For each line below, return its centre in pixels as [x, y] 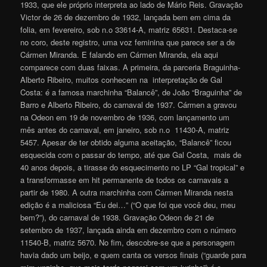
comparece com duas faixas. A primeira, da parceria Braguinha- [131, 67]
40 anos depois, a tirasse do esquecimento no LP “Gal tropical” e [133, 167]
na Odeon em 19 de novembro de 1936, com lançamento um [125, 117]
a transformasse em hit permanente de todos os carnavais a [125, 179]
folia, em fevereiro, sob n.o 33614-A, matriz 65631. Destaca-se [129, 29]
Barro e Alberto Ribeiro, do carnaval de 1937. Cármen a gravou [129, 104]
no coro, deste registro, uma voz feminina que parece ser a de [128, 42]
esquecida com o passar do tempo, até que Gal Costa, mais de [131, 154]
